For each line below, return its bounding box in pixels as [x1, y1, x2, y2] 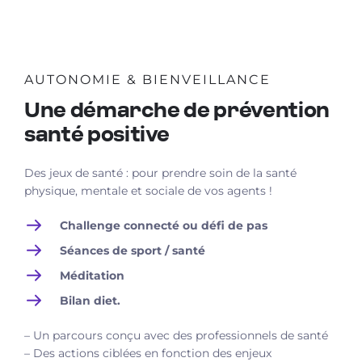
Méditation [60, 267, 124, 283]
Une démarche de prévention [24, 100, 330, 121]
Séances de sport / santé [60, 242, 205, 258]
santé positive [24, 124, 170, 145]
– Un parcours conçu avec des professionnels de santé [24, 327, 328, 343]
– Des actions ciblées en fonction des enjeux [24, 345, 271, 360]
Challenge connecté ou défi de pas [60, 217, 271, 233]
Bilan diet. [60, 293, 120, 308]
